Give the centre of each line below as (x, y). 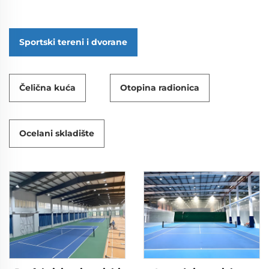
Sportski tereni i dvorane (73, 42)
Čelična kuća (47, 88)
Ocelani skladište (57, 134)
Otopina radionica (160, 88)
